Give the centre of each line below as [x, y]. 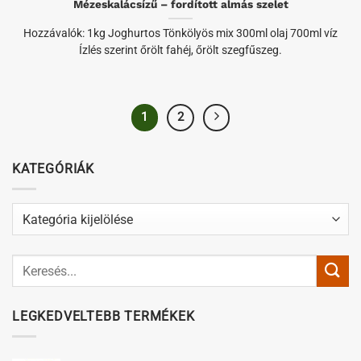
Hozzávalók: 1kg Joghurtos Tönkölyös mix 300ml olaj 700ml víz [180, 33]
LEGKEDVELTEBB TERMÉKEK [104, 317]
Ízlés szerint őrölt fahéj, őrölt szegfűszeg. [180, 50]
